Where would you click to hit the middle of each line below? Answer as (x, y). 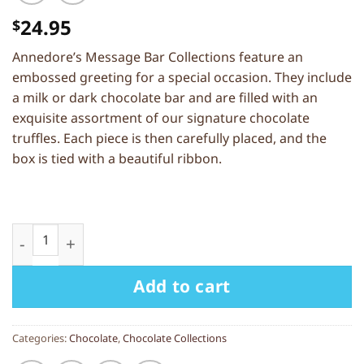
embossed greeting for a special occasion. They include (182, 78)
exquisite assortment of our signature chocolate (161, 118)
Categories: (41, 338)
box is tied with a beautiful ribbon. (117, 159)
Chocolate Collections (175, 338)
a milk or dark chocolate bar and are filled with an (165, 98)
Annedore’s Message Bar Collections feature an (158, 57)
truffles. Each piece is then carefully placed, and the (169, 139)
